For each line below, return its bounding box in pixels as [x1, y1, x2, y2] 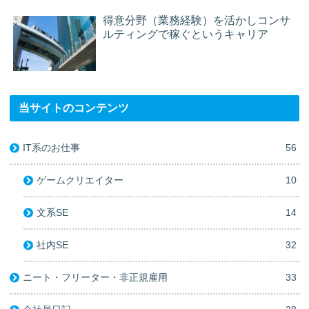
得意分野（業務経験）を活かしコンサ [103, 14, 291, 26]
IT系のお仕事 [23, 141, 81, 153]
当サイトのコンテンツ [19, 101, 130, 114]
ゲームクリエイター [37, 174, 124, 186]
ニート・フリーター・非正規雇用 [23, 271, 168, 283]
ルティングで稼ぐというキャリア [103, 28, 269, 40]
